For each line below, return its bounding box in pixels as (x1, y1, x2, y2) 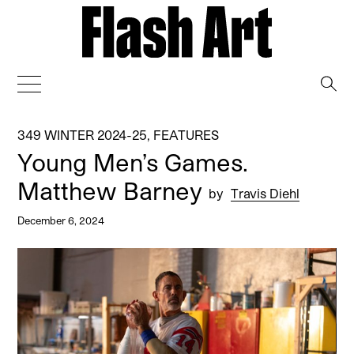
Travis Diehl (231, 185, 300, 201)
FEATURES (153, 126, 220, 142)
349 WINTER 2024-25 (17, 126, 148, 142)
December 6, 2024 (17, 213, 105, 226)
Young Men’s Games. (17, 147, 249, 176)
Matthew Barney (17, 175, 209, 205)
